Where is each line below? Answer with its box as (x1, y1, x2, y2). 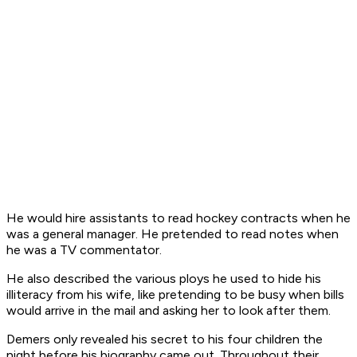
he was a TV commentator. (6, 242, 162, 258)
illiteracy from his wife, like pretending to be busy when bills (6, 287, 344, 303)
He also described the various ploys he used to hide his (6, 271, 321, 287)
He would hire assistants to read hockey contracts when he (6, 210, 351, 226)
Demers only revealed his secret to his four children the (6, 331, 323, 347)
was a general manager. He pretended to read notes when (6, 226, 339, 242)
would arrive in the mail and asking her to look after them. (6, 303, 331, 319)
